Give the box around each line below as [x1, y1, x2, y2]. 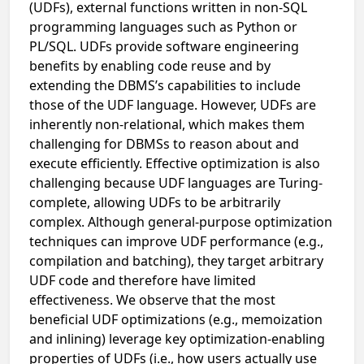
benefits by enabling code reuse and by [29, 57, 271, 75]
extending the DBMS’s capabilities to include [29, 76, 301, 94]
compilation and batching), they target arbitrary [29, 252, 323, 270]
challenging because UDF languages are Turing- [29, 174, 323, 192]
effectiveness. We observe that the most [29, 291, 275, 309]
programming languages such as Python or [29, 18, 297, 36]
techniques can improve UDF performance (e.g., [29, 232, 323, 250]
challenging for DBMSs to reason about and [29, 135, 299, 153]
